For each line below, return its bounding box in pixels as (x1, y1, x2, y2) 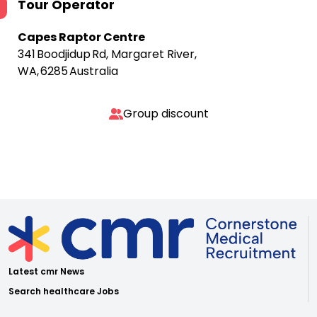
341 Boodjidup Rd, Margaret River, (18, 46, 197, 62)
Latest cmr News (8, 265, 84, 277)
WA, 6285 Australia (18, 63, 118, 79)
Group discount (122, 105, 209, 122)
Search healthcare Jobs (8, 285, 119, 297)
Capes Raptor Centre (18, 29, 145, 45)
